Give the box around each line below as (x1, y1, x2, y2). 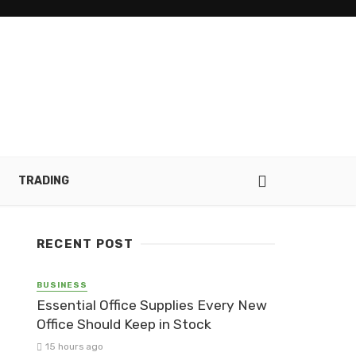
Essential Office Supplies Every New (37, 297, 267, 314)
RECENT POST (37, 237, 134, 251)
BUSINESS (37, 281, 87, 290)
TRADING (18, 174, 69, 188)
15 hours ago (44, 341, 103, 353)
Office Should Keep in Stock (37, 316, 211, 333)
